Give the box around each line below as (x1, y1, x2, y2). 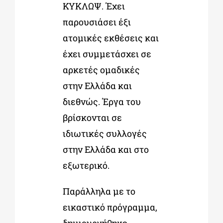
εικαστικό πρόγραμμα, (62, 201, 157, 213)
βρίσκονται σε (62, 111, 122, 123)
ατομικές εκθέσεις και (62, 31, 159, 44)
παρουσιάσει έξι (62, 15, 131, 28)
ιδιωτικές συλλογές (62, 127, 147, 139)
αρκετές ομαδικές (62, 63, 140, 76)
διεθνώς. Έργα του (62, 95, 141, 108)
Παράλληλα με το (62, 185, 135, 197)
